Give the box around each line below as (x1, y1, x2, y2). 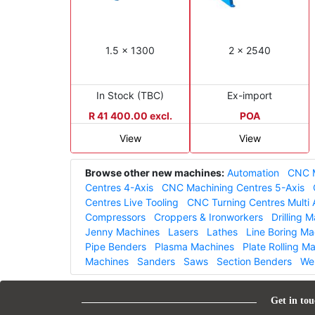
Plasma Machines (155, 240, 234, 252)
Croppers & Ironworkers (154, 210, 263, 223)
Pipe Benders (85, 240, 146, 252)
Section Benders (217, 255, 292, 267)
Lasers (168, 225, 198, 238)
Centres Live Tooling (85, 195, 179, 208)
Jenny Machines (85, 225, 160, 238)
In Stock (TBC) (96, 89, 164, 101)
